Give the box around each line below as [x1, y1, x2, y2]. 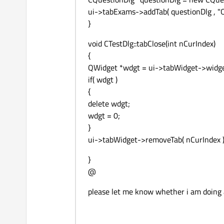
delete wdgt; [88, 97, 130, 110]
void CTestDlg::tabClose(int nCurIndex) [88, 37, 215, 50]
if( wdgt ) [88, 73, 117, 86]
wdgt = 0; [88, 109, 120, 122]
